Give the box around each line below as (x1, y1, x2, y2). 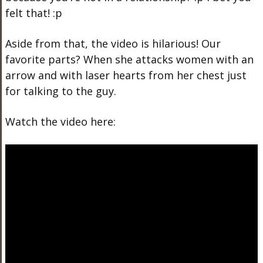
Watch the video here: (5, 114, 116, 129)
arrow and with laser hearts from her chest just (5, 68, 247, 82)
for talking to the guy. (5, 84, 116, 98)
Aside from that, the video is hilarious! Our (5, 36, 221, 50)
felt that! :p (5, 6, 62, 20)
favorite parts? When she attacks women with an (5, 52, 254, 66)
